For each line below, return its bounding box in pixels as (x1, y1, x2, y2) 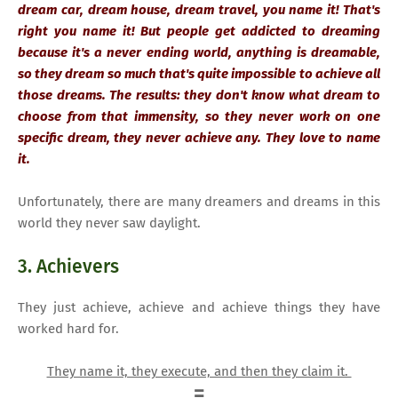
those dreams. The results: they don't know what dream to (18, 86, 380, 103)
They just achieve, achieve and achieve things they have (18, 298, 380, 315)
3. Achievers (18, 254, 119, 278)
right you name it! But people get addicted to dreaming (18, 22, 380, 39)
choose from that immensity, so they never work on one (18, 107, 380, 124)
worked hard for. (18, 320, 123, 337)
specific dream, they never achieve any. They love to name (18, 129, 380, 146)
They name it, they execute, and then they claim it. (46, 362, 352, 379)
